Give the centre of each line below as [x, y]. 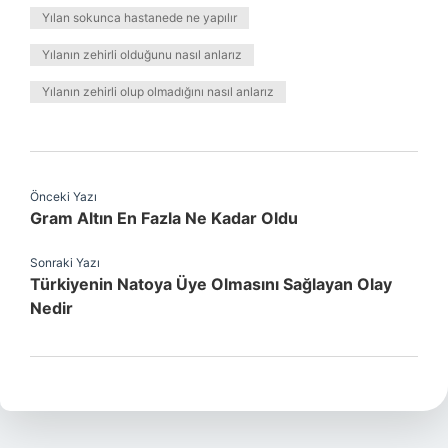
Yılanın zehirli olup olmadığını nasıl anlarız [158, 91]
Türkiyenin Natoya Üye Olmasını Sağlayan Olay [211, 284]
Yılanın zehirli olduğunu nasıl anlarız [142, 54]
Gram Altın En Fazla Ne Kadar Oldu [164, 218]
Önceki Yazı [63, 196]
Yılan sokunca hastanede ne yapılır [139, 17]
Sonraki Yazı [65, 262]
